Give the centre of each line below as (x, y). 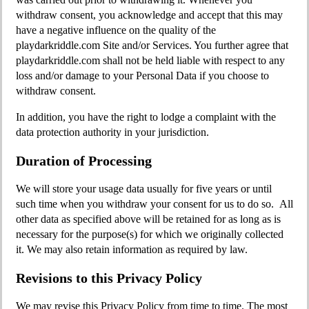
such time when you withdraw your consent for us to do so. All (154, 204)
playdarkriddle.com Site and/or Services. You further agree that (152, 45)
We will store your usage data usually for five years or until (144, 189)
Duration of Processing (84, 161)
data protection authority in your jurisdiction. (112, 132)
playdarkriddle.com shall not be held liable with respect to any (150, 60)
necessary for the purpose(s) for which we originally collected (150, 234)
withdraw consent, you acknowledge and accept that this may (149, 15)
